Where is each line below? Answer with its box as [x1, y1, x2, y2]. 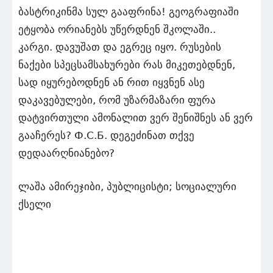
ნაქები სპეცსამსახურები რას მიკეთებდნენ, [18, 58, 235, 71]
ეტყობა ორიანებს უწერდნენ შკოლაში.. [18, 23, 216, 35]
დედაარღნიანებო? [18, 147, 115, 159]
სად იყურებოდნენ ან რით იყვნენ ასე [18, 76, 205, 88]
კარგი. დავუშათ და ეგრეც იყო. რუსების [18, 41, 221, 53]
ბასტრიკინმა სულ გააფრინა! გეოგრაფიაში [18, 5, 239, 18]
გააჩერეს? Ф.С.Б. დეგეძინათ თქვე [18, 129, 194, 141]
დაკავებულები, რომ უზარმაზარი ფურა [18, 94, 216, 106]
